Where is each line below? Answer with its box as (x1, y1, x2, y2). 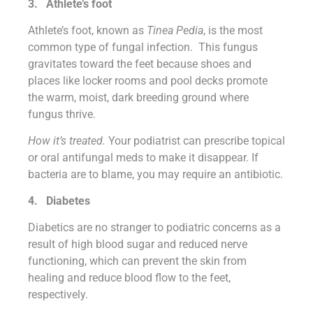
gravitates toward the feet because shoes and (28, 57, 252, 71)
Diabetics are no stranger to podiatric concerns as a (28, 220, 281, 234)
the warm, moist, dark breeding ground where (28, 90, 249, 104)
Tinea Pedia (147, 23, 203, 37)
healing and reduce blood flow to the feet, (28, 270, 231, 284)
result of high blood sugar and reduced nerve (28, 237, 247, 251)
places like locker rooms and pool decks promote (28, 73, 268, 87)
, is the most (203, 23, 263, 37)
